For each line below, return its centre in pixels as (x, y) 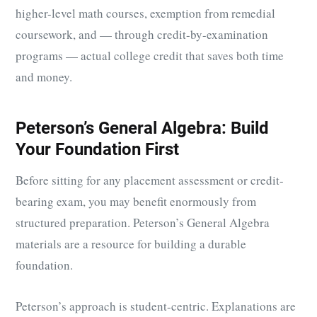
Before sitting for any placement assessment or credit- (150, 180)
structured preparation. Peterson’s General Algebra (143, 223)
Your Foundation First (97, 149)
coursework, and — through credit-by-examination (142, 34)
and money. (44, 76)
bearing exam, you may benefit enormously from (136, 202)
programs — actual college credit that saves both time (150, 55)
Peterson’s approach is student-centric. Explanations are (156, 306)
